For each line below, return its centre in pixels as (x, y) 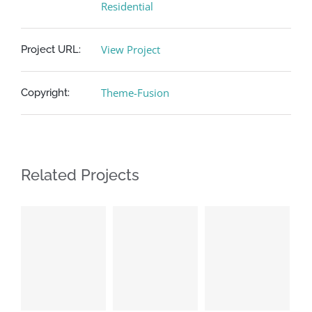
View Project (131, 49)
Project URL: (51, 49)
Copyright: (45, 92)
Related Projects (80, 174)
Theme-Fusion (135, 92)
